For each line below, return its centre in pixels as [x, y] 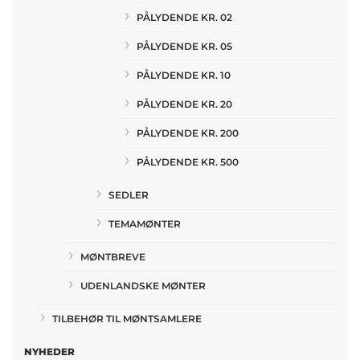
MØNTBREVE [113, 256]
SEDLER [129, 194]
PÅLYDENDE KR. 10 [184, 75]
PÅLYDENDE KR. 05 [184, 46]
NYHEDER [49, 351]
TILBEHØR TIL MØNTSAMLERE [127, 318]
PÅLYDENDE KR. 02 [184, 17]
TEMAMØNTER [145, 223]
